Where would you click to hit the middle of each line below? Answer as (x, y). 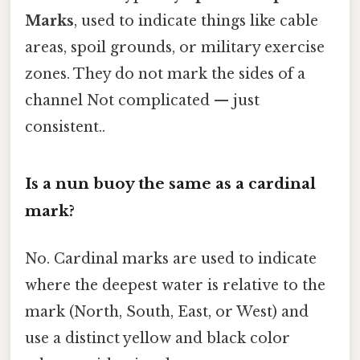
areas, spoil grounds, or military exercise (175, 48)
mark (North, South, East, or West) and (167, 312)
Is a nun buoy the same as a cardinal (170, 183)
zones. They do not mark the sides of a (165, 74)
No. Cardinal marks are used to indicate (171, 259)
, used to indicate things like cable (196, 21)
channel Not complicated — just (142, 101)
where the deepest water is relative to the (175, 286)
